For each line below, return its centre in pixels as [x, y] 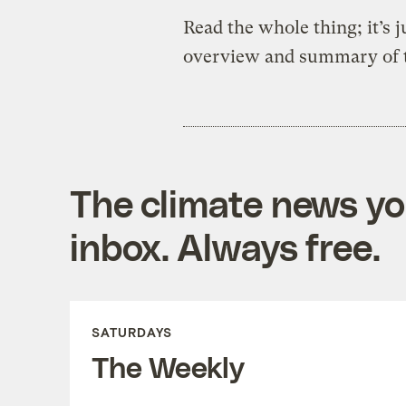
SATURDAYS [131, 332]
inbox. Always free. [225, 246]
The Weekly [168, 366]
